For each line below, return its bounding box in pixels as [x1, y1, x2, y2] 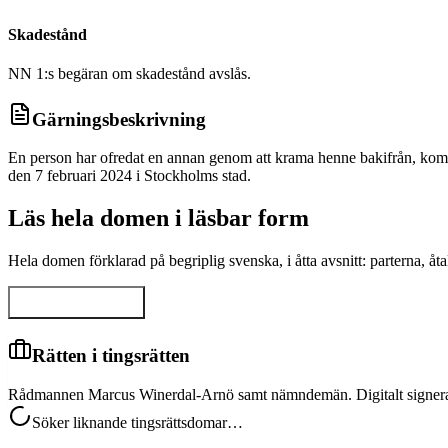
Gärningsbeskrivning [32, 108, 206, 130]
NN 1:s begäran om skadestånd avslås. [8, 64, 251, 82]
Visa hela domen [40, 301, 137, 317]
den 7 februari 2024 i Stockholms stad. [8, 167, 251, 185]
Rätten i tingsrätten [32, 344, 190, 366]
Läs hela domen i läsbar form [8, 205, 309, 232]
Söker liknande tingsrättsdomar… [32, 413, 243, 431]
